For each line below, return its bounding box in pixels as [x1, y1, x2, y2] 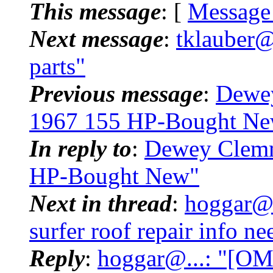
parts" [29, 52, 85, 79]
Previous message [29, 80, 203, 107]
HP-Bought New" [29, 162, 199, 189]
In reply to [29, 135, 132, 161]
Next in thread [29, 190, 172, 216]
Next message [29, 25, 163, 52]
